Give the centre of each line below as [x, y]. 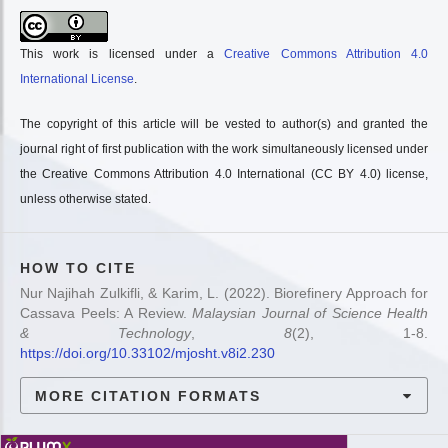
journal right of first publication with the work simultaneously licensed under [224, 149]
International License [77, 79]
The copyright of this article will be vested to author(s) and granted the [224, 124]
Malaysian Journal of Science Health [310, 313]
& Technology [105, 333]
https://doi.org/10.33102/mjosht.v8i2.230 [147, 353]
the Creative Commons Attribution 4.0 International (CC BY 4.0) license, [224, 174]
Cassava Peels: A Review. [106, 313]
